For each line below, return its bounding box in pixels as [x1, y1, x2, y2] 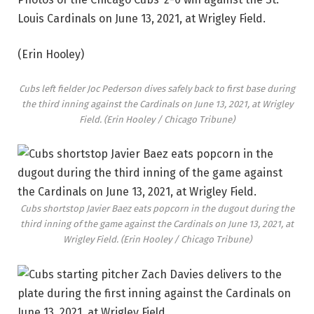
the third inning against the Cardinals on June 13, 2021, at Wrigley [21, 98, 293, 109]
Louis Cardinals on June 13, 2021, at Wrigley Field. [18, 11, 266, 25]
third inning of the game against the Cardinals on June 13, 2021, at [20, 219, 294, 230]
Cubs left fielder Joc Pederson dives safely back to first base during [19, 83, 295, 94]
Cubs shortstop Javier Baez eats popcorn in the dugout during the [20, 203, 294, 214]
